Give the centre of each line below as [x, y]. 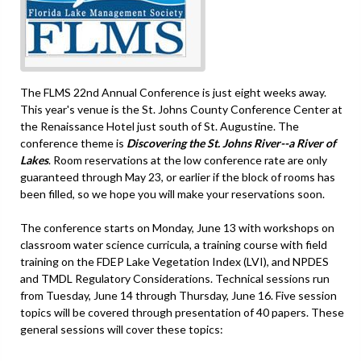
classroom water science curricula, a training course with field [174, 244]
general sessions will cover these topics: [122, 329]
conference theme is [73, 143]
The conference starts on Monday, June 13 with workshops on [177, 227]
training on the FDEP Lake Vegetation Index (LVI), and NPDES [174, 261]
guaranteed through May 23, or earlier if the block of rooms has [178, 176]
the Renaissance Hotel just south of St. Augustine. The [160, 126]
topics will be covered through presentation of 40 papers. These [182, 312]
